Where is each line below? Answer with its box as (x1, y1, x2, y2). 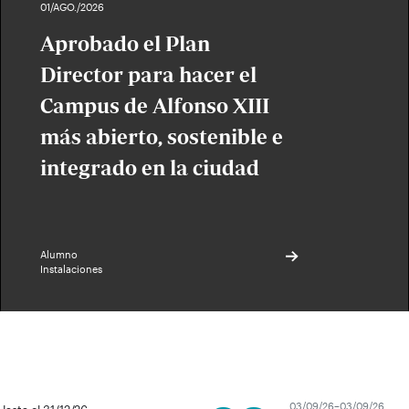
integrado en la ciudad (39, 154, 264, 182)
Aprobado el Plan (39, 30, 210, 58)
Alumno (39, 248, 78, 260)
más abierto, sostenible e (39, 123, 283, 151)
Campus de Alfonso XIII (39, 92, 269, 120)
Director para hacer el (39, 61, 257, 89)
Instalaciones (39, 263, 102, 275)
